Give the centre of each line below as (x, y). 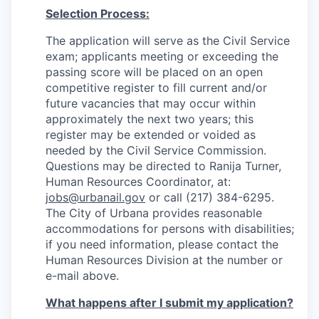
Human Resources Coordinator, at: (138, 182)
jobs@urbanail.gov (95, 197)
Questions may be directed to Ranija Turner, (163, 166)
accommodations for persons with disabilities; (170, 229)
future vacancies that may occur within (151, 103)
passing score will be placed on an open (154, 72)
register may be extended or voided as (151, 135)
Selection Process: (98, 14)
